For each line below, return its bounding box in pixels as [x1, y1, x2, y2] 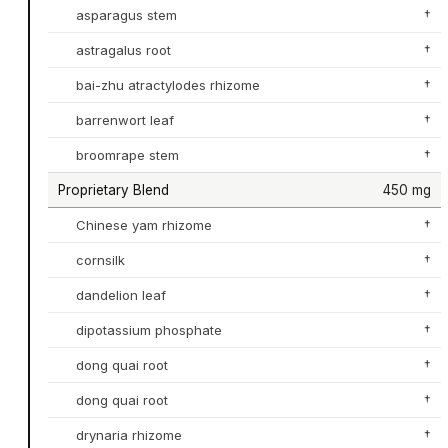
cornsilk [75, 251, 125, 268]
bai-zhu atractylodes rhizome [75, 76, 260, 93]
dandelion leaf [75, 286, 166, 303]
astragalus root [75, 41, 171, 58]
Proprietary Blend [57, 181, 169, 198]
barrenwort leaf [75, 111, 174, 128]
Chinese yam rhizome [75, 216, 212, 233]
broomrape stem [75, 146, 179, 163]
